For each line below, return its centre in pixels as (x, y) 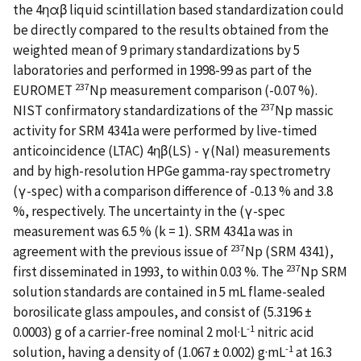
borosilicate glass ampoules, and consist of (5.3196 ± (162, 311)
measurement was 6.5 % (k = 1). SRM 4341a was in (153, 231)
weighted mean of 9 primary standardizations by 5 (156, 50)
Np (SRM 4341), (289, 251)
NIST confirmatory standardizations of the (137, 110)
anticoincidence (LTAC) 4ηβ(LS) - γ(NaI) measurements (172, 150)
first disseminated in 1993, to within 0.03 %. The (149, 271)
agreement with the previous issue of (122, 251)
